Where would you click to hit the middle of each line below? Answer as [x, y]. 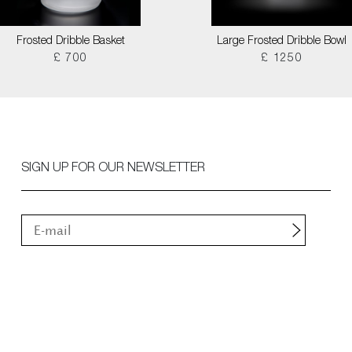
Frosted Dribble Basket [70, 42]
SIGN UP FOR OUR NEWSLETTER [113, 169]
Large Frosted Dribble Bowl [282, 42]
